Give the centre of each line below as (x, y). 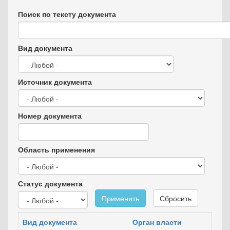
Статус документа (50, 183)
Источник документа (55, 82)
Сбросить (176, 198)
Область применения (56, 149)
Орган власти (157, 222)
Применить (120, 198)
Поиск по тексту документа (67, 14)
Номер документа (50, 116)
